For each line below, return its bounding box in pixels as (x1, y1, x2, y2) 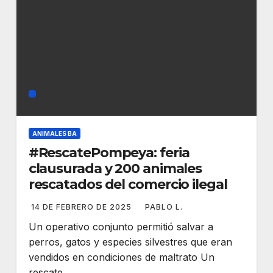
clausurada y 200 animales (28, 160, 202, 177)
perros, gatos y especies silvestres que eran (28, 236, 232, 248)
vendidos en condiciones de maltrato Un (28, 251, 214, 263)
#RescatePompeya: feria (28, 144, 190, 161)
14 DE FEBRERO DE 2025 (30, 202, 134, 211)
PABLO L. (144, 202, 183, 211)
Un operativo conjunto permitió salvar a (28, 221, 213, 233)
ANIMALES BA (32, 130, 77, 137)
